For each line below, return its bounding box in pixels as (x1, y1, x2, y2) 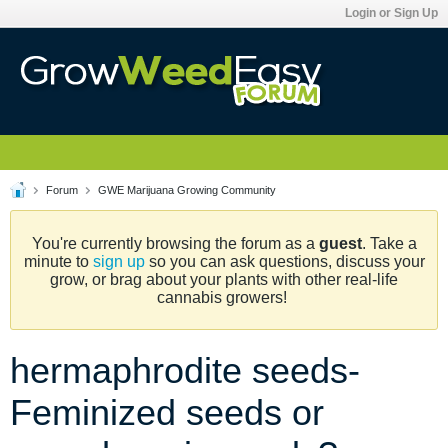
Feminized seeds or (10, 392, 324, 433)
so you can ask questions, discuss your (144, 253, 425, 270)
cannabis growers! (157, 289, 291, 306)
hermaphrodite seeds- (10, 350, 360, 391)
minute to (23, 253, 93, 270)
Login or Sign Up (345, 6, 438, 20)
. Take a (361, 235, 417, 252)
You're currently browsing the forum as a (31, 235, 319, 252)
